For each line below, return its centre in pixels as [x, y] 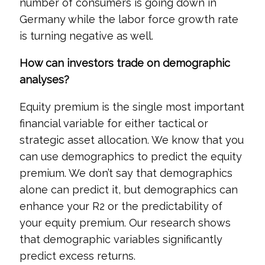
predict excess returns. [77, 256]
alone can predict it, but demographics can [128, 190]
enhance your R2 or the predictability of [121, 206]
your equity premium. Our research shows [125, 223]
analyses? [44, 80]
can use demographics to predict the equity [130, 156]
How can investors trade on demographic [125, 63]
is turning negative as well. [86, 36]
